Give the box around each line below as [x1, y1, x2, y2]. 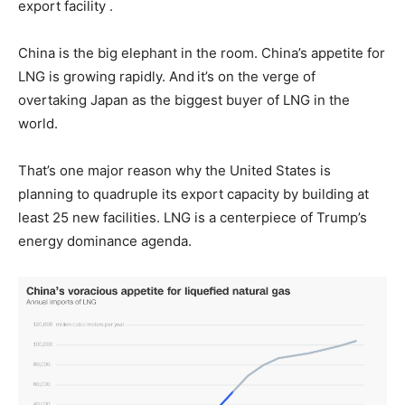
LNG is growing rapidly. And [18, 68, 194, 85]
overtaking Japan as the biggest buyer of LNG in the [18, 91, 350, 108]
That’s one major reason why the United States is [18, 162, 331, 179]
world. [18, 115, 58, 132]
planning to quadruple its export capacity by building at [18, 185, 369, 202]
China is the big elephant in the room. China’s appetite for [18, 44, 385, 61]
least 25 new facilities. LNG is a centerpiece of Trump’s [18, 209, 367, 226]
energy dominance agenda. [18, 232, 192, 250]
